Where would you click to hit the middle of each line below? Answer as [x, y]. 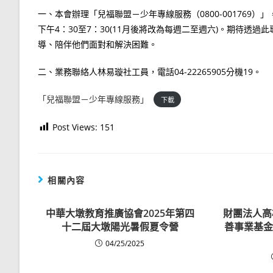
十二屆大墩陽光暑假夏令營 [120, 226]
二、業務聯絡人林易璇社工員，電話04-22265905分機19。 [150, 71]
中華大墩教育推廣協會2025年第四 [120, 213]
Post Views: [75, 127]
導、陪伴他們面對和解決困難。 [97, 44]
